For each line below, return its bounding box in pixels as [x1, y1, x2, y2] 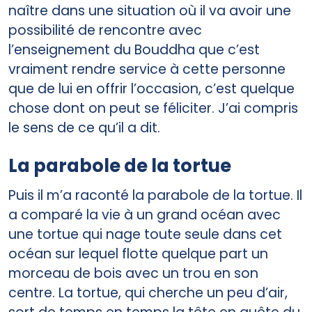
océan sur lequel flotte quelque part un [8, 244, 268, 263]
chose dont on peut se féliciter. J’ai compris [8, 98, 298, 118]
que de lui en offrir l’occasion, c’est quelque [8, 79, 295, 98]
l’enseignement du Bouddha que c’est [8, 40, 260, 59]
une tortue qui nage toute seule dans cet [8, 224, 282, 244]
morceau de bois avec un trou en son [8, 263, 258, 283]
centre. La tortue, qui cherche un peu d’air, [8, 283, 288, 302]
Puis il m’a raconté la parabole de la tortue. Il [8, 185, 302, 205]
